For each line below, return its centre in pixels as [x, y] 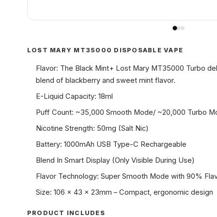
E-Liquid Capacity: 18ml [75, 96]
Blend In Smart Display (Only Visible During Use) [116, 160]
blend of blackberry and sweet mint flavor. [106, 80]
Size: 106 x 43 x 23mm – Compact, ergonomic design [125, 192]
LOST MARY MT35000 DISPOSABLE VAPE [105, 50]
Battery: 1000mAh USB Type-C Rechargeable [111, 144]
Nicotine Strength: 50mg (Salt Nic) [93, 128]
